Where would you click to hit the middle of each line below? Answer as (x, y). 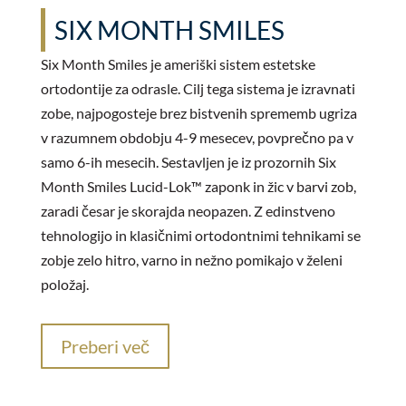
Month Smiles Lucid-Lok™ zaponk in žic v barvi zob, (198, 186)
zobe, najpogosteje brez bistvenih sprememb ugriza (198, 112)
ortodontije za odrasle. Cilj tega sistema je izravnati (198, 88)
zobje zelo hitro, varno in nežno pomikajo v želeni (191, 259)
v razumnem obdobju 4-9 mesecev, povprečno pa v (197, 137)
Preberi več (105, 346)
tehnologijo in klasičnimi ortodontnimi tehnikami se (200, 235)
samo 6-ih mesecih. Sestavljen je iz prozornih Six (188, 161)
